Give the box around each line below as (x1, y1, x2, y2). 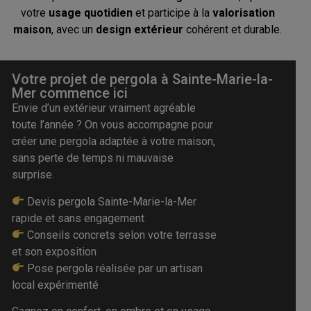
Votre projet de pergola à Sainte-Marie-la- (12, 71, 274, 88)
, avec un (51, 22, 96, 36)
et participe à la (132, 6, 212, 19)
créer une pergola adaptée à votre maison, (12, 135, 216, 149)
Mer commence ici (12, 85, 128, 102)
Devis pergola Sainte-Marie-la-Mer (24, 194, 197, 208)
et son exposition (12, 244, 97, 258)
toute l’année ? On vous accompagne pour (12, 118, 214, 132)
